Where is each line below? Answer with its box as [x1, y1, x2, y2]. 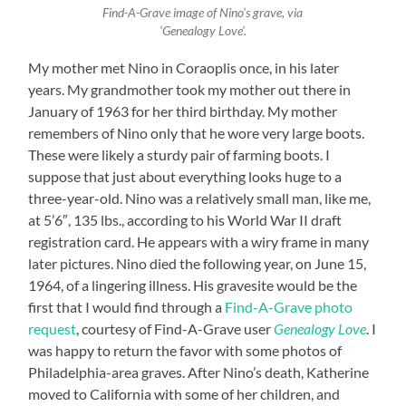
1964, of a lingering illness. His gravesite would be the [28, 276, 358, 295]
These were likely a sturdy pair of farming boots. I [28, 146, 331, 164]
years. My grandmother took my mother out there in [28, 81, 352, 99]
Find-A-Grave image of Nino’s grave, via [102, 5, 304, 21]
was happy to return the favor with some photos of [28, 342, 343, 360]
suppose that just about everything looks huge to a [28, 168, 343, 186]
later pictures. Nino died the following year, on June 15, [28, 255, 367, 273]
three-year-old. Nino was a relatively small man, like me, [28, 189, 372, 208]
